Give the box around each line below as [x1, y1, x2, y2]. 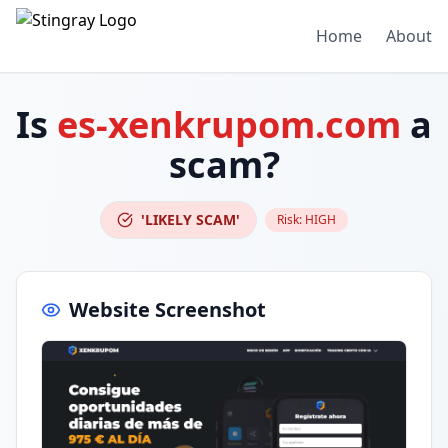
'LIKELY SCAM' [141, 210, 240, 229]
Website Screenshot [69, 296, 266, 323]
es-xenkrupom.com [57, 100, 401, 149]
